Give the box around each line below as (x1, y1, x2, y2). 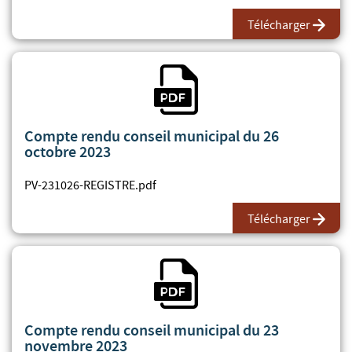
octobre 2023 (24, 141, 111, 162)
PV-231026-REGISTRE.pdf (24, 177, 156, 193)
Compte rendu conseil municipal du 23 (24, 319, 279, 340)
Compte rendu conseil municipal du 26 (24, 125, 279, 146)
